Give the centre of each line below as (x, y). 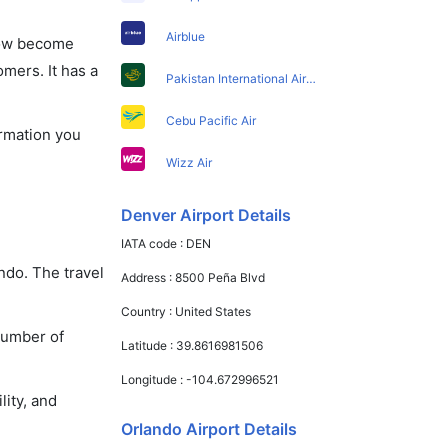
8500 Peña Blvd (220, 277)
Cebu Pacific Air (211, 120)
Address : (148, 277)
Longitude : (154, 379)
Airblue (186, 36)
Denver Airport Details (206, 214)
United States (213, 311)
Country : (148, 311)
